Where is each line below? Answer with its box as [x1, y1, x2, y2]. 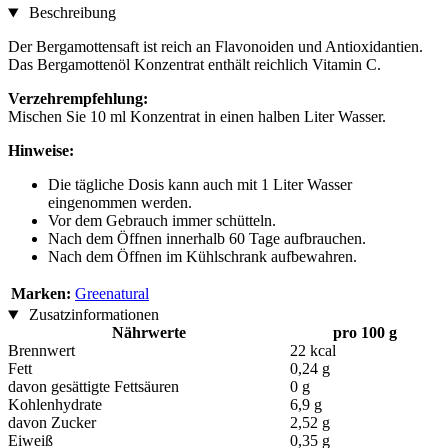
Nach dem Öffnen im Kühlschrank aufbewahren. [48, 248, 357, 266]
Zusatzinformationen [24, 306, 159, 324]
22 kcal [290, 342, 336, 360]
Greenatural [75, 285, 149, 303]
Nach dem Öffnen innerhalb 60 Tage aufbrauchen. [48, 230, 366, 248]
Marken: [11, 285, 71, 303]
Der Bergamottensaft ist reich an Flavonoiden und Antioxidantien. [8, 38, 423, 56]
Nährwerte [112, 324, 186, 342]
